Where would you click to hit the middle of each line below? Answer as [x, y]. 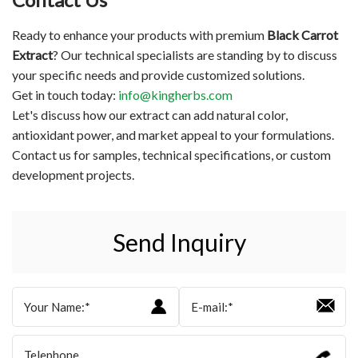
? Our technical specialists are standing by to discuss [195, 54]
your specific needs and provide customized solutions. [158, 74]
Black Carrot [302, 34]
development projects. [73, 174]
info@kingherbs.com [175, 94]
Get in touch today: [65, 94]
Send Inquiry [179, 243]
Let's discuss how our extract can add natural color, [150, 114]
